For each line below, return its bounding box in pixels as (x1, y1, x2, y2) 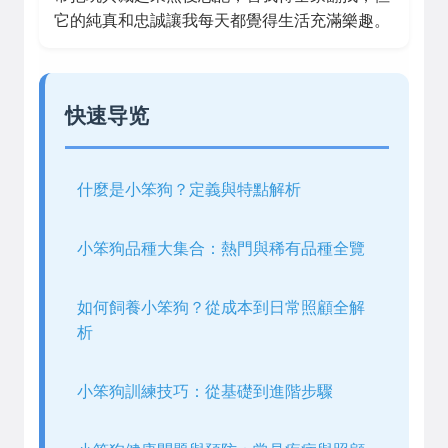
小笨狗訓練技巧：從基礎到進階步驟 (77, 383, 333, 400)
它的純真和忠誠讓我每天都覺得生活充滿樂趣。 (54, 12, 390, 29)
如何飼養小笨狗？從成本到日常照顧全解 (77, 299, 365, 316)
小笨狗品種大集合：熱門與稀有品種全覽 (77, 240, 365, 257)
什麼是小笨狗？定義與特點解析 (77, 181, 301, 198)
